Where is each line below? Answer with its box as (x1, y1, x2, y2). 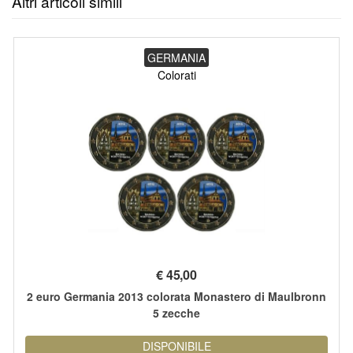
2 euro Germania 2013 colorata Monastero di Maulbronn (27, 288, 326, 304)
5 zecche (153, 304, 200, 321)
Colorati (157, 67, 196, 84)
